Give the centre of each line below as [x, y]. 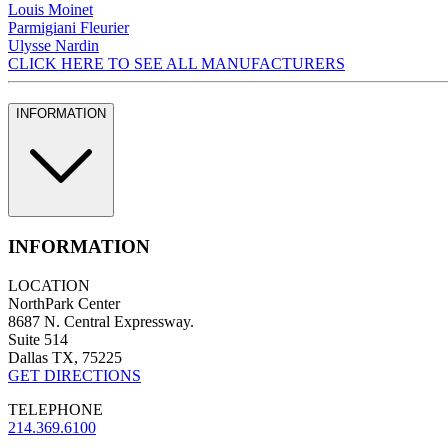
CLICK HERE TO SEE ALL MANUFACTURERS [176, 63]
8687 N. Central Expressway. [101, 321]
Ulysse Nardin [53, 45]
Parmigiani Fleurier [68, 27]
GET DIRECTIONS [74, 375]
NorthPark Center [64, 303]
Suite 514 [38, 339]
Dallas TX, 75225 [65, 357]
